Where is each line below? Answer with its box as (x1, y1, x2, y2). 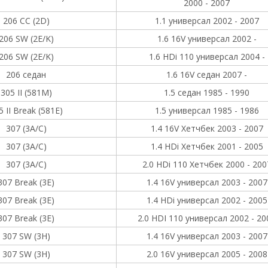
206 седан (6, 69, 46, 80)
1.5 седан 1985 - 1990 (164, 87, 249, 98)
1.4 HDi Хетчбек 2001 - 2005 (150, 141, 263, 152)
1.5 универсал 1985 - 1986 (154, 105, 259, 116)
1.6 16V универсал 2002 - (157, 33, 257, 44)
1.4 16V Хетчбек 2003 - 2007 (150, 123, 263, 134)
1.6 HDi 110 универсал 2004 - (148, 51, 265, 62)
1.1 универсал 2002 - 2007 (154, 15, 259, 26)
